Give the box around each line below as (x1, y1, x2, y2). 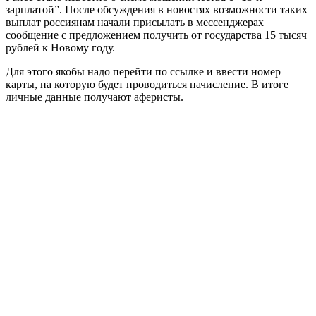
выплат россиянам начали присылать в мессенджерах (6, 16, 264, 28)
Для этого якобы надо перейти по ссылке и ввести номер (6, 65, 281, 78)
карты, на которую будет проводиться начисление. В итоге (6, 78, 288, 90)
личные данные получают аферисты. (6, 90, 183, 103)
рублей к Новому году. (6, 41, 115, 54)
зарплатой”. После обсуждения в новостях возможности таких (6, 3, 308, 16)
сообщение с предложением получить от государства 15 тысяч (6, 28, 307, 41)
